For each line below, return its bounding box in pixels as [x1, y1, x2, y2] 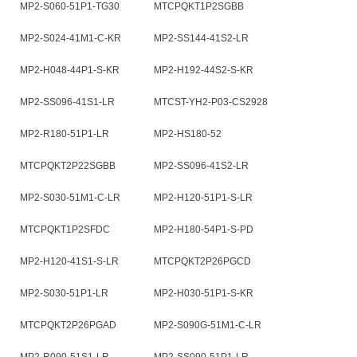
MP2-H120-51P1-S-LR [154, 192, 253, 203]
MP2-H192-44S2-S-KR [154, 65, 253, 76]
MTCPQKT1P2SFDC [20, 224, 110, 235]
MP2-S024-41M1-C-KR [20, 33, 121, 44]
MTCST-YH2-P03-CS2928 [154, 96, 268, 108]
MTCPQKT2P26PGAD [20, 320, 116, 331]
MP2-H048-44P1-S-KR [20, 65, 120, 76]
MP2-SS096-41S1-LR [20, 96, 115, 108]
